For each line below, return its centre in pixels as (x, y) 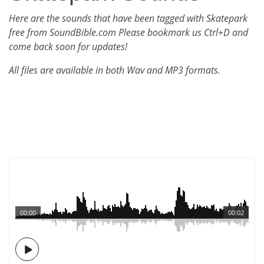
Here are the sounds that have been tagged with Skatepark (128, 18)
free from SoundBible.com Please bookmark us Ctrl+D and (128, 32)
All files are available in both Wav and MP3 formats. (115, 70)
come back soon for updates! (68, 47)
